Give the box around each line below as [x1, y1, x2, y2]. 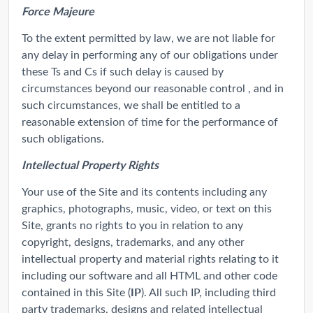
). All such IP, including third [141, 284, 276, 299]
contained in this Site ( [22, 284, 131, 299]
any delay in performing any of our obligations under [22, 46, 278, 61]
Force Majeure [22, 2, 94, 19]
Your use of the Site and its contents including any [22, 183, 267, 198]
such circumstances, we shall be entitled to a [22, 96, 240, 112]
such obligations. [22, 130, 104, 145]
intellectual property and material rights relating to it [22, 250, 279, 265]
